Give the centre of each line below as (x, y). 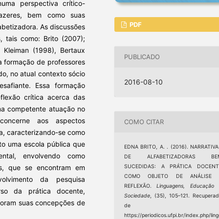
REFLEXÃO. (141, 186)
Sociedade (137, 196)
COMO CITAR (144, 122)
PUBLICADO (142, 57)
